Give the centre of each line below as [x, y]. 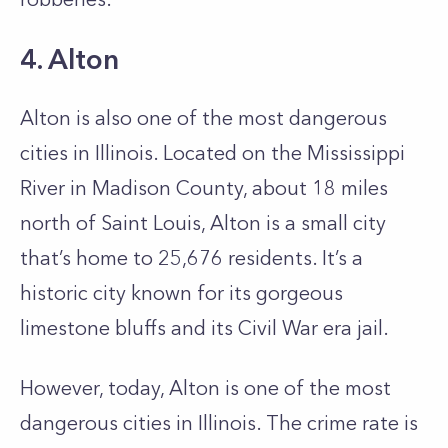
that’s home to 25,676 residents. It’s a [191, 258]
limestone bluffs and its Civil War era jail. [204, 328]
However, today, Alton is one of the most [205, 388]
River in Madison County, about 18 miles [204, 188]
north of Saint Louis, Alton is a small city [203, 223]
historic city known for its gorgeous [181, 293]
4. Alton [69, 59]
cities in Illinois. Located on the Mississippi [212, 153]
